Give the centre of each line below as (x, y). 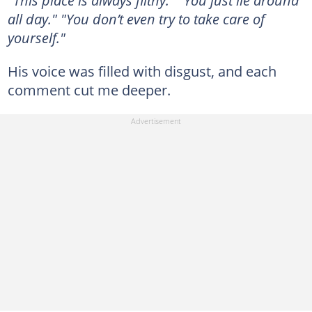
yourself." (36, 38)
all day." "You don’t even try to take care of (136, 19)
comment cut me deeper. (89, 90)
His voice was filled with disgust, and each (142, 71)
